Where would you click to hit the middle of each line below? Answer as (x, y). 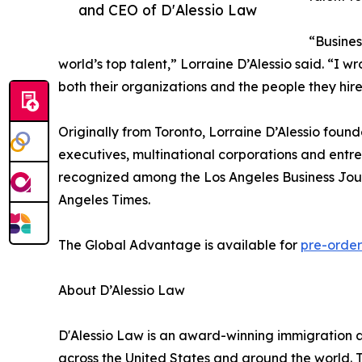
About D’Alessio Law (122, 290)
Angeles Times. (104, 199)
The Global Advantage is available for (179, 244)
